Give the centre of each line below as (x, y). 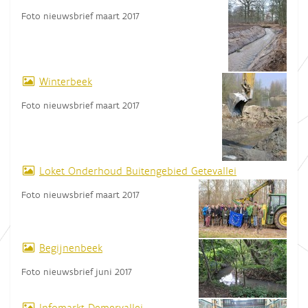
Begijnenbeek (71, 247)
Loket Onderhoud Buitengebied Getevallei (138, 170)
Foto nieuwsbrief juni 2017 (77, 271)
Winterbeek (66, 81)
